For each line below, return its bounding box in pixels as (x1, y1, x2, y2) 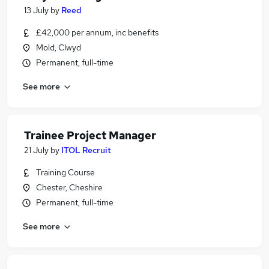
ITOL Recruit (61, 145, 111, 156)
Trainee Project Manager (24, 128, 156, 142)
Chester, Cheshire (36, 182, 103, 193)
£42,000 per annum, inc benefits (36, 27, 159, 38)
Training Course (36, 167, 95, 178)
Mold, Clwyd (36, 42, 81, 53)
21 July (24, 145, 49, 156)
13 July (24, 5, 49, 16)
